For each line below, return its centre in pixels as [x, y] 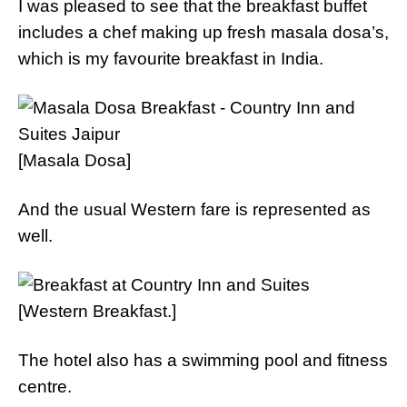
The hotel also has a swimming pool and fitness [203, 360]
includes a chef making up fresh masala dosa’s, [203, 32]
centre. [45, 387]
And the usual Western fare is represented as [194, 209]
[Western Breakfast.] [97, 311]
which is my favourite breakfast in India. [171, 59]
